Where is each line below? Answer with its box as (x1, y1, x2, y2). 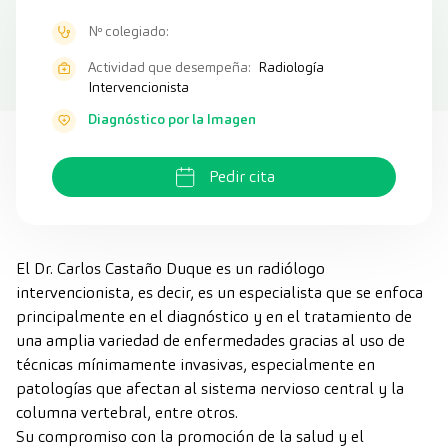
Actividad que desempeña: (88, 58, 251, 76)
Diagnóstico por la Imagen (88, 110, 256, 128)
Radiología (255, 58, 324, 76)
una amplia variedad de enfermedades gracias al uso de (16, 330, 405, 351)
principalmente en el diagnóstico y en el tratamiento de (16, 306, 412, 327)
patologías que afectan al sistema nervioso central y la (16, 378, 404, 399)
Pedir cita (209, 166, 275, 187)
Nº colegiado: (88, 22, 169, 40)
